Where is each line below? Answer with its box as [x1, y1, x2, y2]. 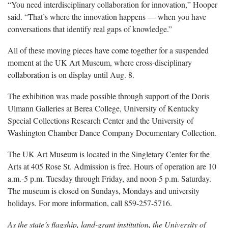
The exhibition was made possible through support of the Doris [8, 90, 209, 101]
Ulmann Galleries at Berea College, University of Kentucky [8, 102, 199, 113]
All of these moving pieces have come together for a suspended [8, 44, 209, 55]
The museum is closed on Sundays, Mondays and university [8, 185, 199, 196]
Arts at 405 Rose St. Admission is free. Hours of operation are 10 [8, 160, 216, 172]
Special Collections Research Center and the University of [8, 115, 193, 126]
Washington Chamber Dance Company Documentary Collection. [8, 127, 217, 138]
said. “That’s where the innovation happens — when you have [8, 11, 206, 22]
